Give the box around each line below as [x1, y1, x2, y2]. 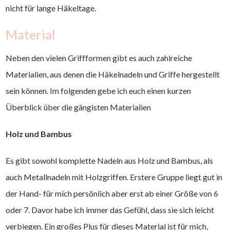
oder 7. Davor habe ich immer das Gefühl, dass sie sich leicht [6, 204, 215, 215]
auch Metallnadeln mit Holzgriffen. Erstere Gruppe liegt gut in [6, 171, 223, 182]
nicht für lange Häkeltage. [6, 3, 97, 13]
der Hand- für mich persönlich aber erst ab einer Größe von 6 [6, 188, 219, 198]
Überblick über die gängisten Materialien [6, 102, 151, 112]
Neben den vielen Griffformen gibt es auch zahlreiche [6, 52, 193, 63]
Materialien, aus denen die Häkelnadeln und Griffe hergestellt [6, 69, 220, 79]
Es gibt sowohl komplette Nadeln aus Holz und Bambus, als [6, 155, 214, 165]
